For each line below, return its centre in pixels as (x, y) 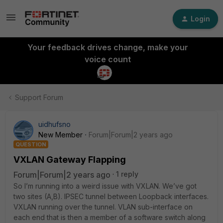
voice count (108, 59)
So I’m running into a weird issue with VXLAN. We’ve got (105, 186)
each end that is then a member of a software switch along (110, 217)
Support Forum (39, 97)
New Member (60, 135)
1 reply (127, 174)
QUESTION (31, 144)
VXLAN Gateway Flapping (70, 160)
